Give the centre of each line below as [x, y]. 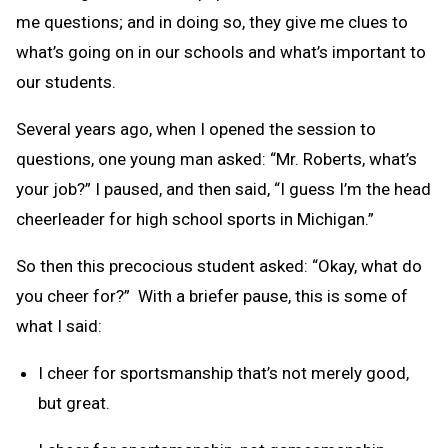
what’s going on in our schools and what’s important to [221, 51]
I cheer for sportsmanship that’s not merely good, [223, 372]
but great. [74, 402]
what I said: [59, 325]
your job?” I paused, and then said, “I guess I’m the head [223, 188]
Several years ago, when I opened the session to [196, 128]
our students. [66, 81]
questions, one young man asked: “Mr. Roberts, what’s [216, 158]
